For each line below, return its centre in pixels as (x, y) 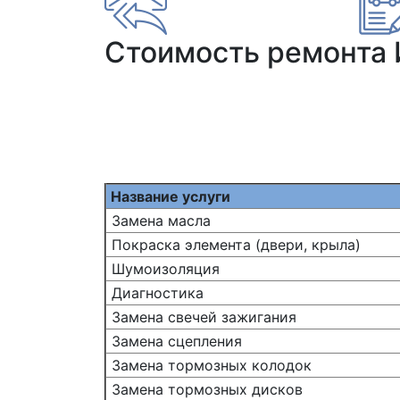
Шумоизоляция (163, 269)
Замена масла (159, 221)
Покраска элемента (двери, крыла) (234, 245)
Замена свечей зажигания (202, 317)
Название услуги (169, 196)
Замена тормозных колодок (209, 365)
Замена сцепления (175, 341)
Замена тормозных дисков (205, 389)
